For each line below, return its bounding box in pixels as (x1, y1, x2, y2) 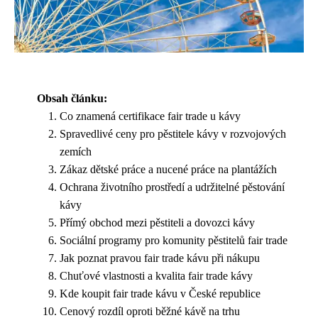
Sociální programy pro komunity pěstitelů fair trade (60, 234, 287, 246)
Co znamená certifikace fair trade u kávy (60, 109, 241, 122)
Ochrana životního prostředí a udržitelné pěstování (60, 180, 285, 193)
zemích (60, 145, 92, 158)
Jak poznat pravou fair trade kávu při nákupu (60, 251, 260, 264)
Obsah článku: (37, 92, 107, 104)
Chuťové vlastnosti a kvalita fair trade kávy (60, 269, 253, 282)
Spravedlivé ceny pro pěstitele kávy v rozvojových (60, 127, 286, 140)
